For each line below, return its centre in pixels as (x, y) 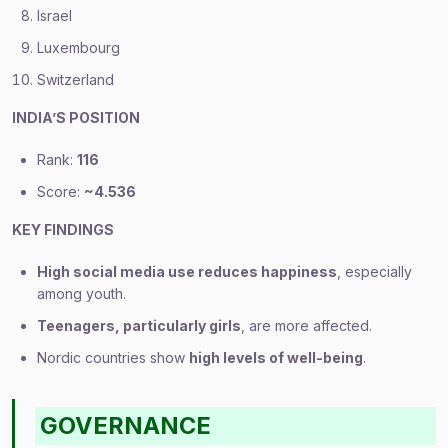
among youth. (81, 293)
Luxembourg (78, 47)
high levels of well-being (276, 357)
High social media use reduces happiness (187, 271)
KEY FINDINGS (63, 229)
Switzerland (75, 79)
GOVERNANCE (126, 425)
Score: (60, 191)
